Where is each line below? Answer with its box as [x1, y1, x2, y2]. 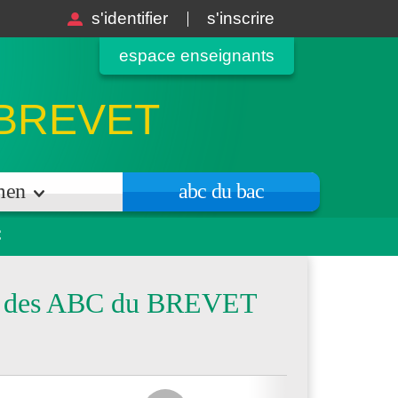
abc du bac [178, 179, 265, 203]
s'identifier [92, 9, 168, 28]
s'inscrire [207, 9, 275, 28]
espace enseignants [119, 46, 275, 65]
